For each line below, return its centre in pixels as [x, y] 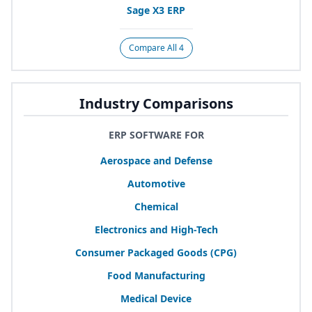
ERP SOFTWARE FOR [156, 135]
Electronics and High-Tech [156, 230]
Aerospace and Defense [156, 161]
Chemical [156, 207]
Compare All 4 [156, 48]
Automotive [156, 184]
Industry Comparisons [156, 104]
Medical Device [156, 299]
